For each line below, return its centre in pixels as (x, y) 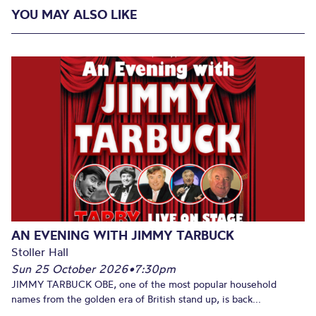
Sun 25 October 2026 (70, 268)
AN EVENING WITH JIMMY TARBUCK (123, 235)
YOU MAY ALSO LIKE (74, 14)
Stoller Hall (40, 251)
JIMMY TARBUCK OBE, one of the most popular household (144, 284)
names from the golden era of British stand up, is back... (136, 299)
